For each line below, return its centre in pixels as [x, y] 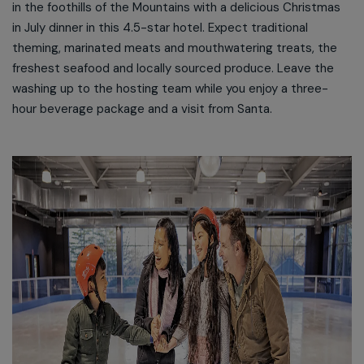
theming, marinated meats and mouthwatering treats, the [175, 48]
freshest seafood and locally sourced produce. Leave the [173, 68]
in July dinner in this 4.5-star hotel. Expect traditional [160, 28]
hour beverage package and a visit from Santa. [142, 109]
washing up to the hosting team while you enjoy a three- [170, 89]
